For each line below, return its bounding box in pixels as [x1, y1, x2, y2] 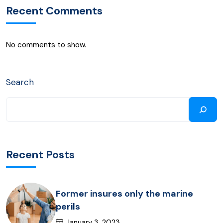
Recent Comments [6, 3, 103, 18]
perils [56, 200, 80, 213]
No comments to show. [6, 40, 86, 50]
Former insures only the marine [56, 187, 193, 200]
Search [6, 77, 34, 88]
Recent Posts [6, 147, 75, 162]
